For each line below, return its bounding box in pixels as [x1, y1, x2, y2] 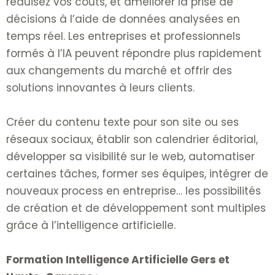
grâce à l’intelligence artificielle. [6, 218, 179, 233]
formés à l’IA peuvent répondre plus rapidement [6, 46, 261, 61]
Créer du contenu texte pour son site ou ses [6, 115, 239, 130]
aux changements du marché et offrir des [6, 63, 232, 79]
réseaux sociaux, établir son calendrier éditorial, [6, 132, 258, 147]
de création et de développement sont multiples [6, 201, 266, 216]
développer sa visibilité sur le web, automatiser [6, 149, 255, 165]
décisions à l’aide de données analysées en [6, 12, 240, 27]
